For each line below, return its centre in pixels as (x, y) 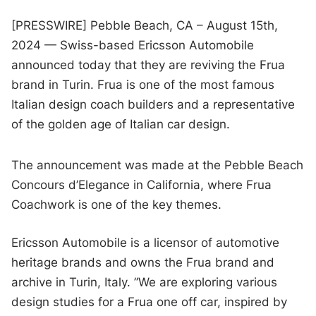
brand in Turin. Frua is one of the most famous (143, 85)
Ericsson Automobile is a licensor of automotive (146, 242)
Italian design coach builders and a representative (153, 105)
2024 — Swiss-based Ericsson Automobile (133, 45)
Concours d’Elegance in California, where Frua (142, 185)
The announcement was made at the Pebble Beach (158, 165)
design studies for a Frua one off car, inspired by (150, 302)
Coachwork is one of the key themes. (117, 205)
